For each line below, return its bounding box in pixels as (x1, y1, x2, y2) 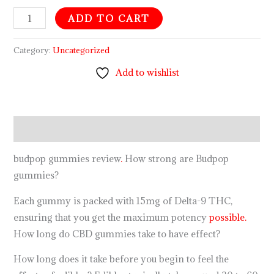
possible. (209, 210, 247, 223)
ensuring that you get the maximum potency (13, 210, 210, 223)
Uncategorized (53, 45, 110, 56)
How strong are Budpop (125, 152, 229, 165)
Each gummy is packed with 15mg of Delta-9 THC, (13, 194, 233, 207)
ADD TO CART (68, 12, 150, 25)
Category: (13, 45, 53, 56)
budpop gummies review (13, 152, 121, 165)
